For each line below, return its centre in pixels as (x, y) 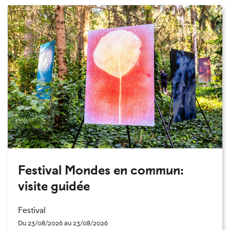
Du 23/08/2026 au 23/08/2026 (63, 223)
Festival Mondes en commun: (101, 170)
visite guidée (54, 186)
